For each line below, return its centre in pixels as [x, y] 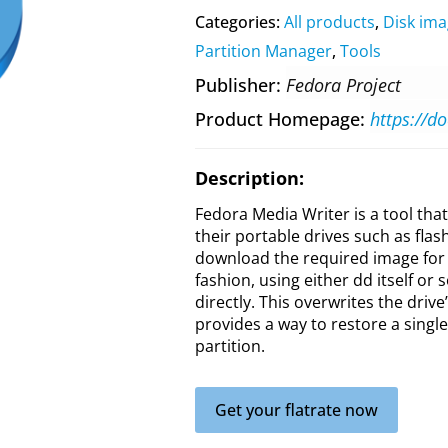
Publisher [235, 85]
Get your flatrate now [296, 410]
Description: [249, 178]
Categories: [239, 22]
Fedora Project [343, 85]
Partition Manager [263, 51]
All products [329, 22]
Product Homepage [277, 119]
